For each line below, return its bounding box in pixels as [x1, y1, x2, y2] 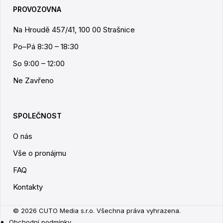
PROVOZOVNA [13, 4, 61, 13]
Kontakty [13, 182, 43, 192]
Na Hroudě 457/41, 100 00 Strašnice [13, 24, 135, 34]
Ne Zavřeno [13, 75, 54, 85]
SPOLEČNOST [13, 111, 62, 120]
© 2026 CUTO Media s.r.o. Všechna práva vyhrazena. [13, 206, 181, 215]
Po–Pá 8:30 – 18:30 [13, 41, 79, 51]
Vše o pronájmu [13, 148, 66, 158]
